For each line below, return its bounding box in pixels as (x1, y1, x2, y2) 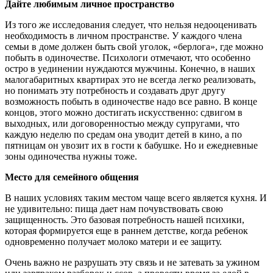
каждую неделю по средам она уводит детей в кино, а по (5, 129, 242, 140)
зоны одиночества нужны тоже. (5, 151, 137, 161)
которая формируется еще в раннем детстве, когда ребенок (5, 225, 248, 236)
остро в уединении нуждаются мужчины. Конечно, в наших (5, 63, 255, 74)
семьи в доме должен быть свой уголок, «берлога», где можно (5, 41, 263, 52)
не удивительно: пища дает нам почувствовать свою (5, 203, 223, 214)
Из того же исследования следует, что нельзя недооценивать (5, 19, 257, 30)
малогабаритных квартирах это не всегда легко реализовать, (5, 74, 256, 85)
